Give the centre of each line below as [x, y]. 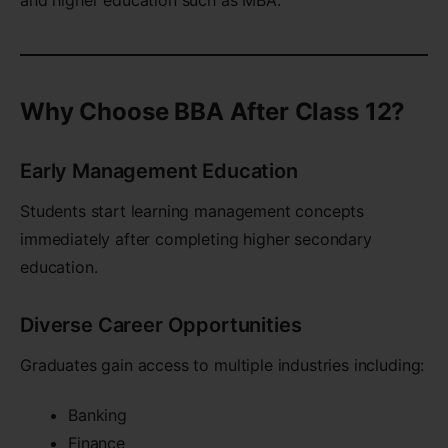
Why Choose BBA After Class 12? [213, 111]
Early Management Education [159, 170]
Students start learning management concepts [192, 210]
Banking [97, 415]
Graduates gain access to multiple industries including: [222, 364]
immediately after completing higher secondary [196, 238]
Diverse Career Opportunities [161, 324]
